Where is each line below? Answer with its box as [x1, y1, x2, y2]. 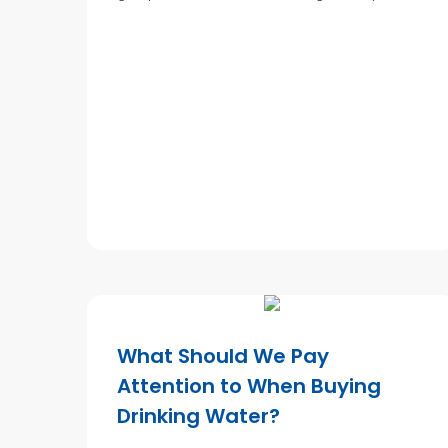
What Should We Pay [117, 341, 329, 370]
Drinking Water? [117, 401, 280, 430]
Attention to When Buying [117, 371, 381, 400]
